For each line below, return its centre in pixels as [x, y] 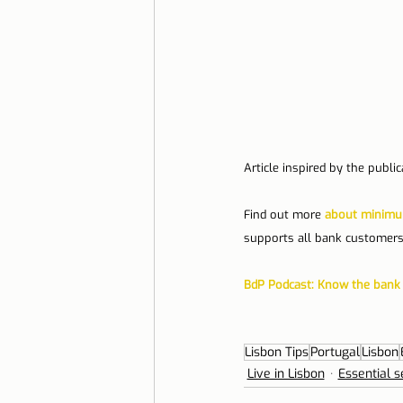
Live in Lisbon [286, 374]
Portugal [335, 353]
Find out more [284, 215]
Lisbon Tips [276, 353]
